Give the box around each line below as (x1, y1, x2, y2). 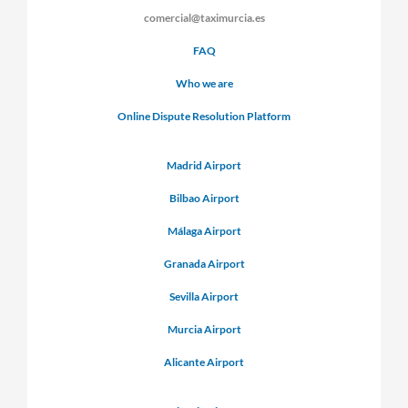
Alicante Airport (164, 355, 244, 370)
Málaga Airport (167, 224, 241, 239)
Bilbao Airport (168, 191, 240, 206)
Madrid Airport (167, 158, 241, 173)
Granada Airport (163, 257, 245, 271)
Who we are (175, 76, 233, 91)
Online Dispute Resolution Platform (117, 109, 291, 124)
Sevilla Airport (169, 290, 239, 304)
